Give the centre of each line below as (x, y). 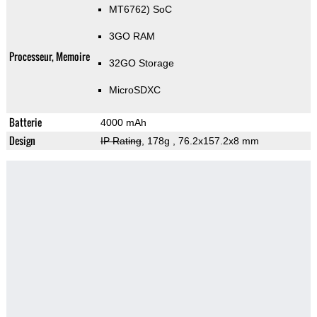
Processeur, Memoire (49, 57)
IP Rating (121, 141)
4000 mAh (123, 123)
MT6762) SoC (140, 10)
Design (22, 141)
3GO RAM (132, 36)
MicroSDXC (134, 90)
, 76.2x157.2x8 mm (215, 141)
